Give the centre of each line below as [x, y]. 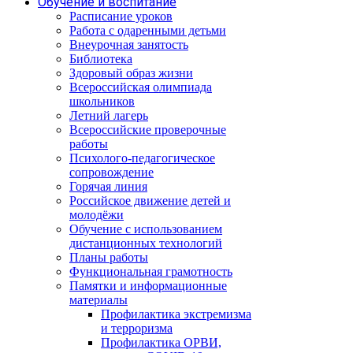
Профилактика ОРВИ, [161, 342]
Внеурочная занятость [129, 45]
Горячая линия [108, 186]
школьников [102, 101]
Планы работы [109, 257]
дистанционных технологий [146, 243]
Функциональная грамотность [151, 271]
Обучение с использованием [146, 229]
